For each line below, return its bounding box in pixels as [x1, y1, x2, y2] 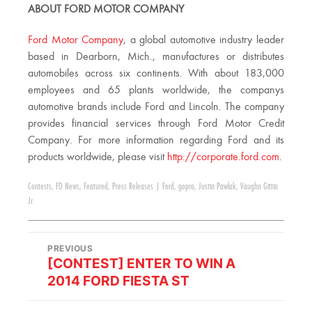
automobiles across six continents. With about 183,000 [28, 68, 284, 80]
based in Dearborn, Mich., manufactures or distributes [28, 52, 284, 63]
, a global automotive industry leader [123, 35, 285, 47]
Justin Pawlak [198, 182, 236, 192]
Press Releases [112, 182, 153, 192]
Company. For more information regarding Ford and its [28, 135, 284, 147]
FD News [56, 182, 79, 192]
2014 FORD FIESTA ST [47, 272, 190, 290]
